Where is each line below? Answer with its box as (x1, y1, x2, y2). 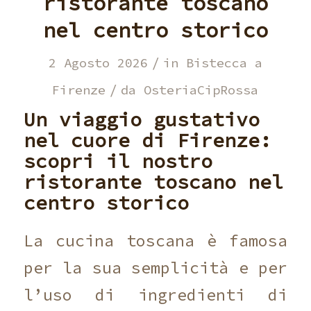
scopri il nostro (23, 149, 212, 174)
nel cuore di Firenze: (23, 128, 271, 153)
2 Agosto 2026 (48, 55, 148, 71)
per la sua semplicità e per (23, 257, 288, 278)
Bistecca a (185, 55, 262, 71)
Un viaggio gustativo (23, 107, 260, 132)
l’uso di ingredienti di (23, 284, 288, 305)
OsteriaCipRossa (144, 82, 259, 98)
